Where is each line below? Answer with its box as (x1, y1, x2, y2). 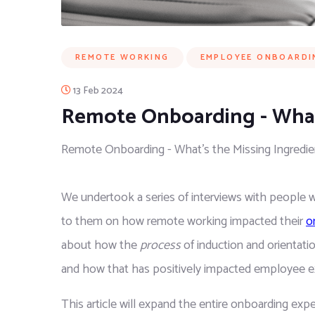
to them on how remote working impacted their (61, 211, 306, 233)
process (140, 235, 181, 257)
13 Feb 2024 (73, 83, 123, 100)
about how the (61, 235, 140, 257)
